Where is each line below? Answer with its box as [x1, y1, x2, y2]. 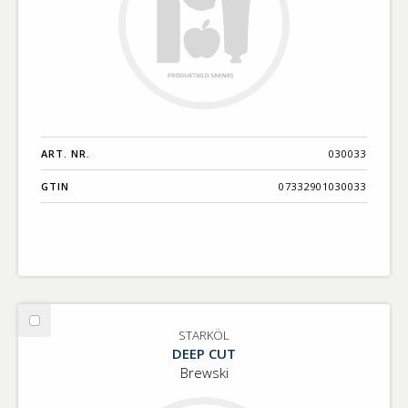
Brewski [179, 362, 229, 382]
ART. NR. [41, 146, 90, 160]
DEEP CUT [172, 343, 236, 362]
